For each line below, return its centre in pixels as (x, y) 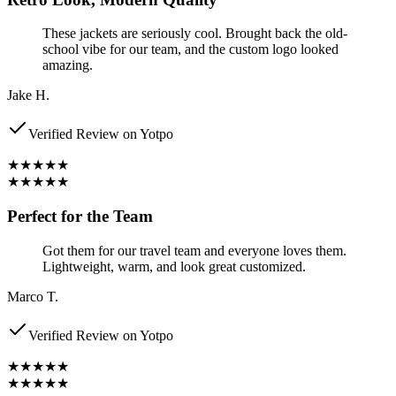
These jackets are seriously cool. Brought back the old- (195, 34)
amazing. (68, 65)
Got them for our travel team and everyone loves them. (194, 250)
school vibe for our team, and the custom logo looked (190, 49)
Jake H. (28, 95)
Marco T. (33, 296)
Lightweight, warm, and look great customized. (174, 266)
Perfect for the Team (80, 217)
